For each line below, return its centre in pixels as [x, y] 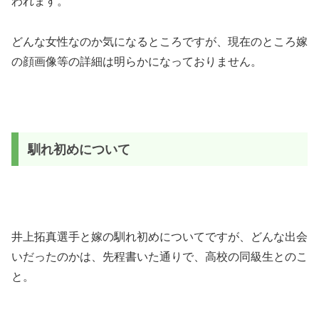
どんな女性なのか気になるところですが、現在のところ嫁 [159, 41]
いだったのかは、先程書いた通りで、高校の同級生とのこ [159, 257]
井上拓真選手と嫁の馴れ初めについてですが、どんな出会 [159, 237]
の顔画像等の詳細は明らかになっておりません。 [137, 61]
